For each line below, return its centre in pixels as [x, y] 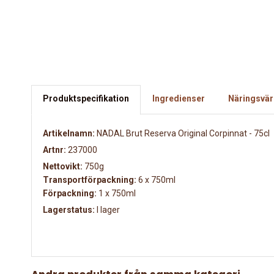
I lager [107, 210]
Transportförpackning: [90, 180]
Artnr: [54, 150]
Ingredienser [179, 99]
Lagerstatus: [69, 210]
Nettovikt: [63, 167]
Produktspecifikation [86, 99]
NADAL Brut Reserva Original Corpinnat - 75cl [182, 134]
